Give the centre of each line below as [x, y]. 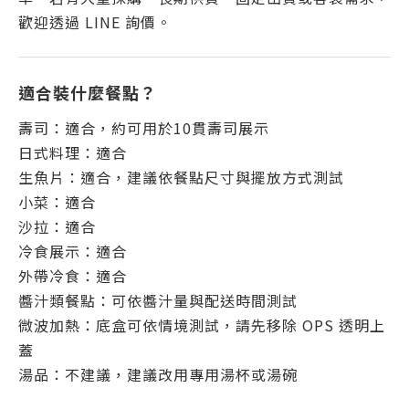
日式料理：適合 [73, 152]
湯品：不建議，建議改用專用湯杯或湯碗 [158, 374]
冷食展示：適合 [73, 251]
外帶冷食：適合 [73, 276]
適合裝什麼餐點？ [88, 92]
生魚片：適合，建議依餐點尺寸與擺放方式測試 [181, 177]
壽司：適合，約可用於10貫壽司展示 [144, 128]
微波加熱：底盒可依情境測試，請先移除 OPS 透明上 [202, 325]
